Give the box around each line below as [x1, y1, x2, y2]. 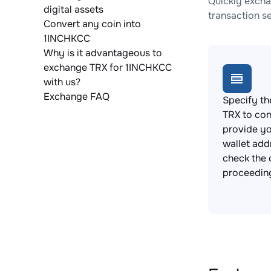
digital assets [44, 3, 103, 16]
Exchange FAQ [44, 90, 109, 103]
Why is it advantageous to [44, 47, 162, 59]
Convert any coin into [44, 18, 141, 30]
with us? [44, 76, 80, 88]
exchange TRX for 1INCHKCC [44, 61, 172, 74]
